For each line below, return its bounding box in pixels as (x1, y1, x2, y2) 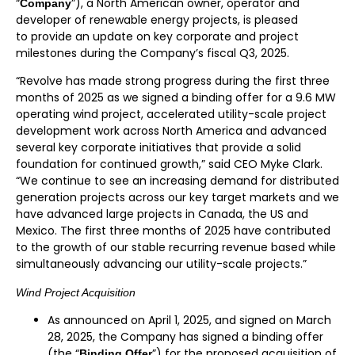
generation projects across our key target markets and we (16, 189, 339, 206)
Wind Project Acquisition (16, 285, 136, 299)
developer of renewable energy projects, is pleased (16, 11, 298, 28)
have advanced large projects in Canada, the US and (16, 206, 308, 223)
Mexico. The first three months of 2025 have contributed (16, 223, 330, 239)
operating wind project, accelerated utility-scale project (16, 106, 326, 123)
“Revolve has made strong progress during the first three (16, 73, 330, 90)
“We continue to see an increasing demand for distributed (16, 173, 339, 189)
